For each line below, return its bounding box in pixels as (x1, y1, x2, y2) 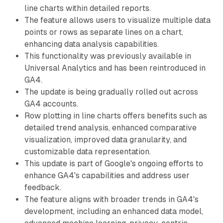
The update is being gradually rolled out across (24, 87, 198, 97)
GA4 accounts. (24, 99, 78, 109)
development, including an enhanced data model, (24, 206, 203, 216)
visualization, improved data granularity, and (24, 134, 187, 144)
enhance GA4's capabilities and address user (24, 170, 190, 180)
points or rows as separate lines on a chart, (24, 27, 183, 37)
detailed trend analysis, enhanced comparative (24, 122, 197, 132)
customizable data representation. (24, 146, 151, 156)
